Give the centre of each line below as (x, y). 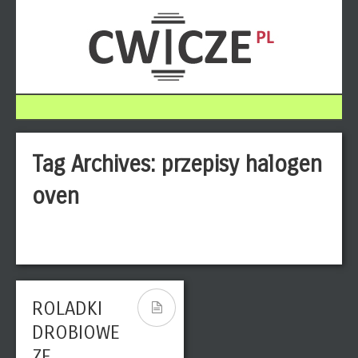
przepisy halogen (242, 165)
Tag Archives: (97, 165)
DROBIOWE (76, 332)
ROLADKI (67, 308)
